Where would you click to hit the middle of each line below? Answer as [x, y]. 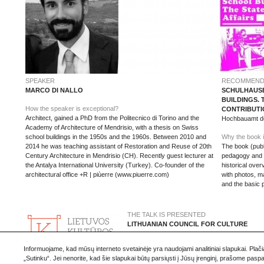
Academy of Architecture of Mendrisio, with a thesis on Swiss [112, 127]
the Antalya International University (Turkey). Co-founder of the [115, 165]
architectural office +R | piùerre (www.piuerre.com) [97, 174]
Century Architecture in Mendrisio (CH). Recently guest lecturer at [119, 156]
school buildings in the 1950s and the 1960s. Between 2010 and [116, 137]
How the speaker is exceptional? [72, 108]
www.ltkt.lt [141, 242]
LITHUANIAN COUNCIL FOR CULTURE [187, 224]
